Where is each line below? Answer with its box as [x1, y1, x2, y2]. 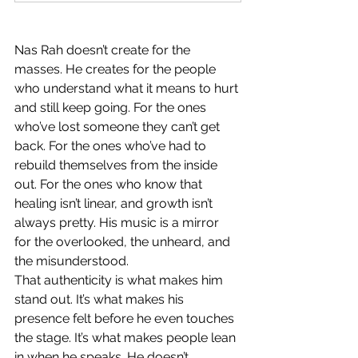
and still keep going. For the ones [14, 100, 209, 116]
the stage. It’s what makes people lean [14, 330, 239, 346]
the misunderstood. [14, 253, 129, 269]
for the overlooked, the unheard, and [14, 234, 233, 250]
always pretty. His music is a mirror [14, 215, 222, 231]
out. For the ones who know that [14, 177, 205, 193]
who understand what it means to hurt [14, 81, 241, 97]
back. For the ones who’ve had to [14, 138, 209, 154]
